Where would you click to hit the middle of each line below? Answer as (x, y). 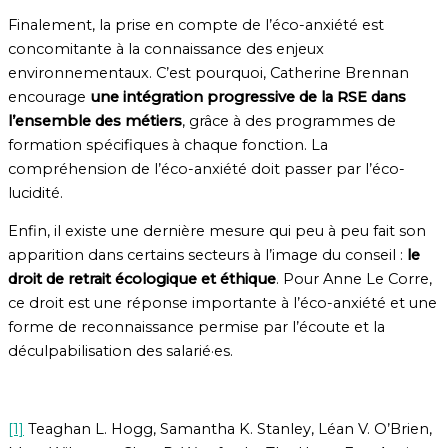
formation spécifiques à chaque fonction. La (168, 144)
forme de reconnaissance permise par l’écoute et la (196, 327)
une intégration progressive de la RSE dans (248, 96)
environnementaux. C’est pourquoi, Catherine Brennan (208, 72)
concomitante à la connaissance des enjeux (166, 48)
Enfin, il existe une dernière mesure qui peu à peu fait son (217, 231)
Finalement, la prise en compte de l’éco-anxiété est (196, 24)
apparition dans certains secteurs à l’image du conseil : (207, 255)
